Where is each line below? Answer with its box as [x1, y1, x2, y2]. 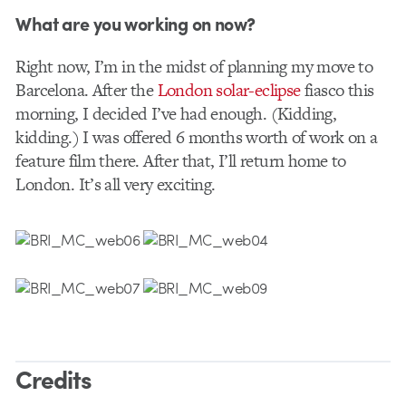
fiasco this [300, 77, 374, 102]
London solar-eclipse [157, 77, 301, 102]
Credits [15, 361, 92, 397]
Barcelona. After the [15, 77, 158, 102]
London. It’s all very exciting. [15, 171, 216, 197]
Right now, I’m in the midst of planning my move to [15, 53, 373, 79]
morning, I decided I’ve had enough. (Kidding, [15, 101, 337, 126]
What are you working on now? [15, 9, 256, 36]
